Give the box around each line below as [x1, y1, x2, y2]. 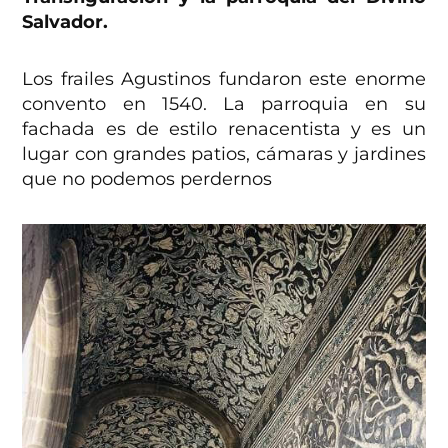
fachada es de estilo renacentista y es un [22, 118, 426, 141]
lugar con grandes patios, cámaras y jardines [22, 143, 426, 166]
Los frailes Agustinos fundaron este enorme [22, 68, 426, 91]
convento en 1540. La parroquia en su [22, 93, 426, 116]
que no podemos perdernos [22, 168, 273, 191]
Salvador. [22, 11, 109, 34]
